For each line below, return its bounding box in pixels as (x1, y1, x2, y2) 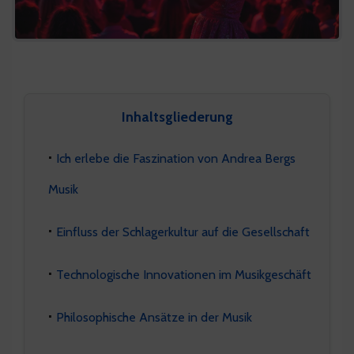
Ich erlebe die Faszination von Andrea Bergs (56, 149, 296, 166)
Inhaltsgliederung (121, 107, 233, 126)
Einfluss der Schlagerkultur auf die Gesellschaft (56, 223, 310, 239)
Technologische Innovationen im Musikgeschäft (56, 265, 311, 282)
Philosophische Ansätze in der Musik (56, 308, 252, 325)
